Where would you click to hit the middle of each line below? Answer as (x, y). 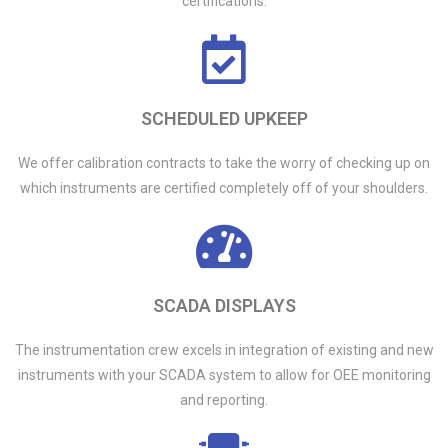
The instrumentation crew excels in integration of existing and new (224, 350)
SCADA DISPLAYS (224, 305)
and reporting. (224, 400)
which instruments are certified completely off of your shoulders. (224, 188)
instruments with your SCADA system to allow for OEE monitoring (224, 375)
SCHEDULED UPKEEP (224, 118)
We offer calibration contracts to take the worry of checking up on (224, 163)
